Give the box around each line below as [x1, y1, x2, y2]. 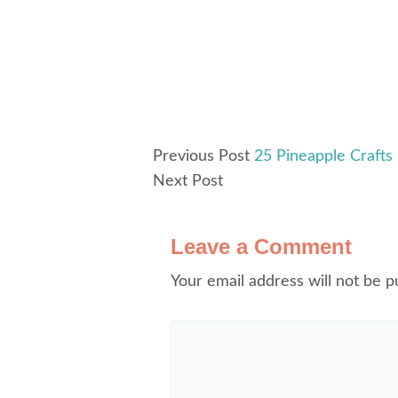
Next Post [153, 173, 223, 189]
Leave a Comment [171, 235, 352, 259]
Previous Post [153, 148, 250, 164]
